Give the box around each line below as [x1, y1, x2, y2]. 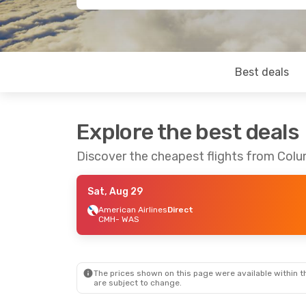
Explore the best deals [76, 119, 299, 145]
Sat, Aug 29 [87, 186, 143, 197]
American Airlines [98, 205, 167, 214]
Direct [167, 205, 193, 214]
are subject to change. [94, 278, 182, 288]
